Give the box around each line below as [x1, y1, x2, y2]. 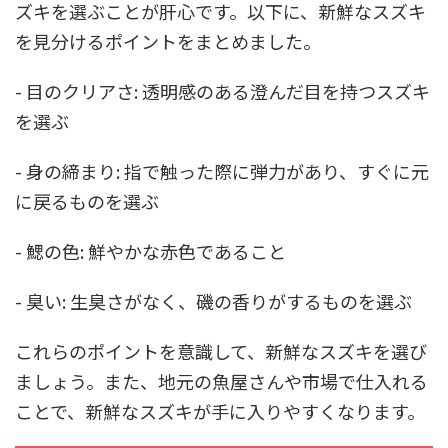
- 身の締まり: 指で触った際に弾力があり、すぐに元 [15, 157, 429, 184]
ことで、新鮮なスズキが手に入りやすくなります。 [15, 397, 425, 424]
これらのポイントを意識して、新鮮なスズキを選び [15, 337, 427, 364]
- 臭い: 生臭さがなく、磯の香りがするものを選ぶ [15, 287, 412, 314]
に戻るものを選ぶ [15, 187, 159, 214]
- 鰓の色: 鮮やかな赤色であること [15, 237, 286, 264]
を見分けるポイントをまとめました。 [15, 27, 321, 54]
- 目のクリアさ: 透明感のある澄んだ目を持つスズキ [15, 77, 430, 104]
